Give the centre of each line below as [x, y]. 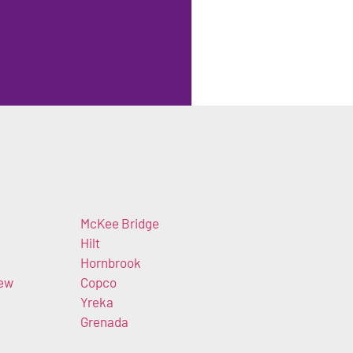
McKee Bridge [119, 223]
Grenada [104, 321]
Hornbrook [110, 262]
